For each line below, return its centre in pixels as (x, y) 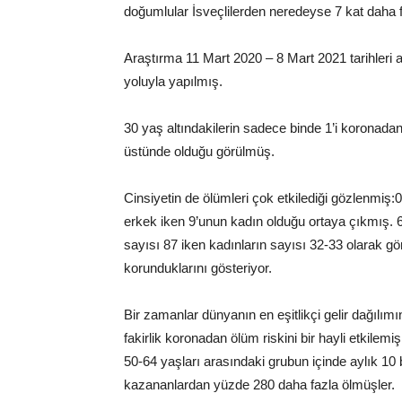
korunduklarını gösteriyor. (198, 268)
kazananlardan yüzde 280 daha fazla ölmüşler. (259, 385)
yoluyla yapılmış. (173, 81)
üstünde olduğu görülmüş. (199, 151)
